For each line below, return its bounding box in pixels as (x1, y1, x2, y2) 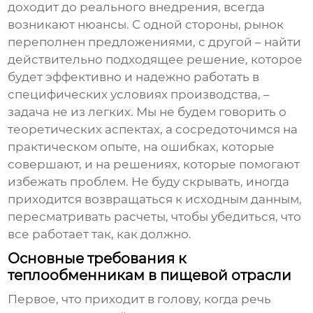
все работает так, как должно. (8, 227, 192, 242)
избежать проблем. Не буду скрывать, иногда (8, 175, 290, 189)
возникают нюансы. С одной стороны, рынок (8, 17, 284, 32)
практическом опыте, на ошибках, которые (8, 140, 275, 154)
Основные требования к (8, 250, 187, 268)
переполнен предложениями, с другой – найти (8, 35, 302, 50)
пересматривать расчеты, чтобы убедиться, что (8, 210, 302, 224)
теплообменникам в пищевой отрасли (8, 267, 292, 284)
